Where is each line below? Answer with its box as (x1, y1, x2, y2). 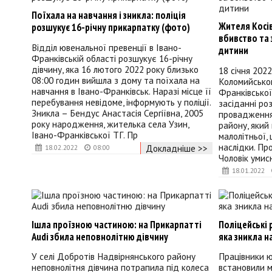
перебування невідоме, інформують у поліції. (32, 96, 211, 109)
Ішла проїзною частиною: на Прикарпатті (32, 217, 202, 231)
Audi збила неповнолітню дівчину (32, 229, 168, 243)
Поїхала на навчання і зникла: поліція (32, 8, 186, 22)
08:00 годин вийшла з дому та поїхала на (32, 74, 200, 87)
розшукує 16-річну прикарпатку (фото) (32, 21, 190, 35)
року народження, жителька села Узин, (32, 118, 189, 131)
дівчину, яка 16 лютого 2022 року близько (32, 63, 199, 76)
